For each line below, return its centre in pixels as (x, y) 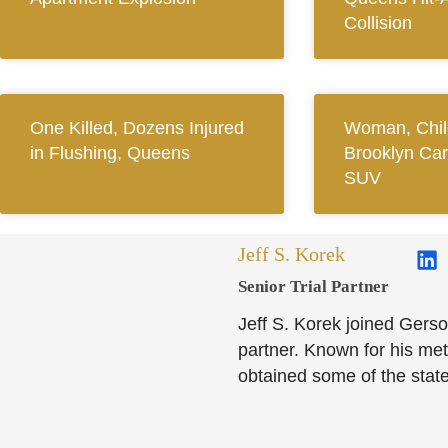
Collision (377, 23)
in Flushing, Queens (110, 153)
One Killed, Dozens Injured (137, 128)
